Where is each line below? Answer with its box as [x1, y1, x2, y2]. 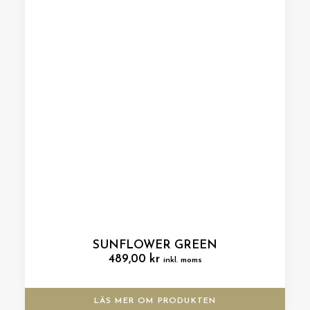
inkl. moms [163, 256, 202, 264]
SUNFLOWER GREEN [93, 239, 217, 251]
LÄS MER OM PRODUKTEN [93, 297, 217, 305]
